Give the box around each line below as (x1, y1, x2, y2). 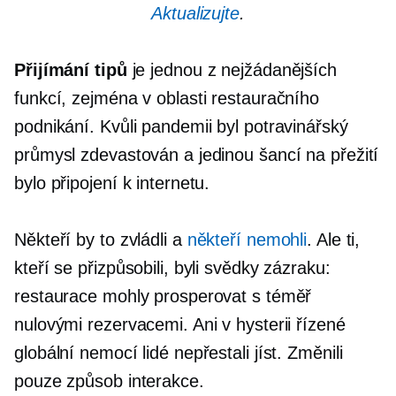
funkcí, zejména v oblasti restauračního (14, 88, 320, 108)
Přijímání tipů (14, 59, 127, 80)
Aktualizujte (151, 3, 240, 23)
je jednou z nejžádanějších (126, 59, 337, 80)
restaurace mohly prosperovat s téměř (14, 286, 312, 306)
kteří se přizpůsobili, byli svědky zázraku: (14, 257, 331, 278)
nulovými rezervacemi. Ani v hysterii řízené (14, 314, 346, 334)
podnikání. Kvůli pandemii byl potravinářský (14, 116, 348, 136)
